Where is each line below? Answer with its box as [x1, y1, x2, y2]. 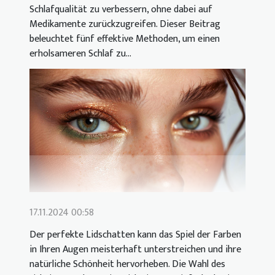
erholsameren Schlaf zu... [29, 45, 131, 62]
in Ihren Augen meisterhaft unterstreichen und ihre [29, 241, 241, 258]
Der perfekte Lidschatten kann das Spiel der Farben [29, 227, 241, 243]
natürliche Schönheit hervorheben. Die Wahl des [29, 256, 225, 273]
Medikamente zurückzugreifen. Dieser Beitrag [29, 15, 220, 33]
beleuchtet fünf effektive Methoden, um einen [29, 30, 220, 47]
